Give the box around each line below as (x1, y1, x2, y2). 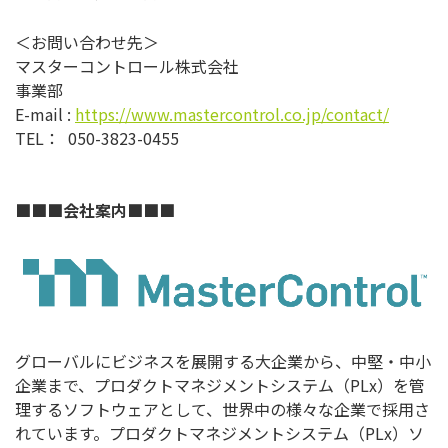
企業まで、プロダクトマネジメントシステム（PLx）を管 (15, 373, 425, 398)
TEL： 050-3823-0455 (15, 126, 179, 151)
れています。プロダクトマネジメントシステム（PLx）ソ (15, 421, 424, 446)
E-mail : (15, 102, 75, 127)
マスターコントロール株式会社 (15, 54, 239, 79)
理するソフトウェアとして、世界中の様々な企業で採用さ (15, 397, 430, 422)
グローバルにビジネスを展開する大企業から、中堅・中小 (15, 349, 431, 374)
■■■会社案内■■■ (15, 198, 175, 223)
